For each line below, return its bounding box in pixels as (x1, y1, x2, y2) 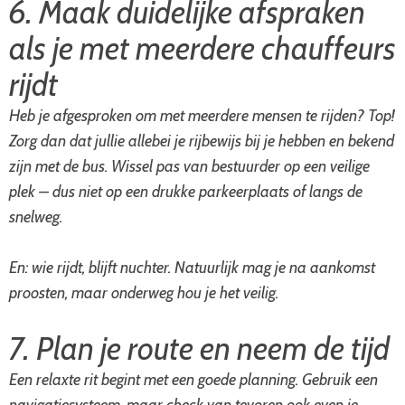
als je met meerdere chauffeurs (9, 29, 396, 68)
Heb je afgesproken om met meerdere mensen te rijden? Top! (9, 106, 394, 126)
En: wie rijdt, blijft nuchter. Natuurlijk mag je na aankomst (9, 258, 375, 278)
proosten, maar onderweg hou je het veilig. (9, 283, 278, 303)
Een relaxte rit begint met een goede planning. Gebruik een (9, 370, 378, 390)
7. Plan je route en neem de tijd (9, 329, 390, 368)
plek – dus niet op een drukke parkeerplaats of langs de (9, 182, 363, 202)
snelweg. (9, 207, 62, 227)
